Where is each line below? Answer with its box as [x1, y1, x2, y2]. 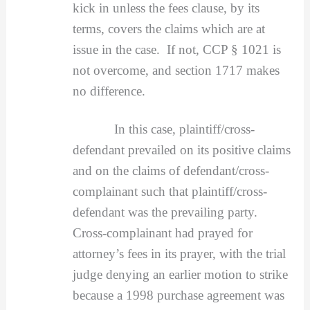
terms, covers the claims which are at [72, 21, 265, 36]
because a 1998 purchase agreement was [72, 288, 284, 303]
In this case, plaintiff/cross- [72, 122, 255, 137]
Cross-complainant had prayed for [72, 226, 253, 241]
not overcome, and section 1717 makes [72, 62, 280, 77]
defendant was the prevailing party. [72, 205, 261, 220]
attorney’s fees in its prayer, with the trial [72, 246, 286, 262]
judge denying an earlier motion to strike [72, 267, 288, 282]
